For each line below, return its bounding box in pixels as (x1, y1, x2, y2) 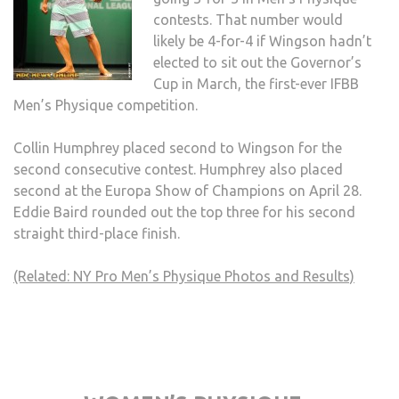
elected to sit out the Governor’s (153, 54, 362, 71)
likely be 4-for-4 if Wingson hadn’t (153, 33, 371, 50)
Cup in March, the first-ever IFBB (153, 76, 359, 93)
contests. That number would (153, 12, 343, 28)
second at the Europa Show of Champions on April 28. (13, 183, 362, 199)
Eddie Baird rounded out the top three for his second (13, 204, 355, 221)
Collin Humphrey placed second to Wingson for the (13, 140, 342, 157)
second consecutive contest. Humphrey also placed (13, 161, 343, 178)
